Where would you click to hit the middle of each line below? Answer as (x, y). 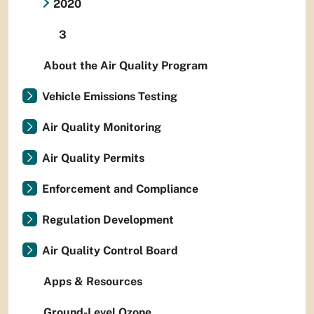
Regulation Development (108, 220)
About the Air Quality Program (125, 66)
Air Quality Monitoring (102, 128)
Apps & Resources (93, 282)
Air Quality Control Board (110, 251)
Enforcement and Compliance (120, 189)
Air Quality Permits (93, 158)
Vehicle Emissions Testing (110, 97)
